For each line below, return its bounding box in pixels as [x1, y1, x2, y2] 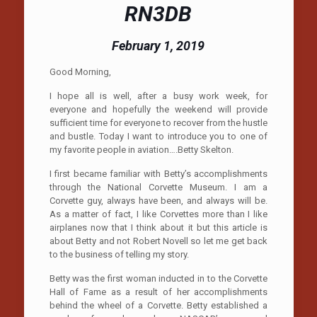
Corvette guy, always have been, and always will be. [49, 195, 268, 206]
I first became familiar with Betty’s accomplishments [49, 168, 268, 179]
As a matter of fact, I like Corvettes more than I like [49, 208, 268, 219]
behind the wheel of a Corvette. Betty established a [49, 299, 268, 311]
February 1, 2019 [112, 38, 205, 53]
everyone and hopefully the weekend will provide [49, 103, 268, 115]
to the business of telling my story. [49, 248, 189, 260]
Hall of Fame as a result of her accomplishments [49, 286, 268, 297]
